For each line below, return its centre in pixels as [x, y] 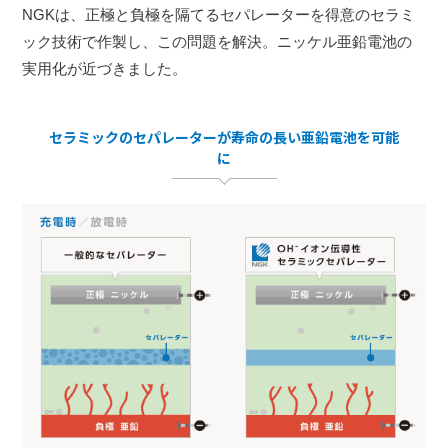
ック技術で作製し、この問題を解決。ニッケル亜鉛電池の [217, 41]
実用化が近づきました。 [105, 68]
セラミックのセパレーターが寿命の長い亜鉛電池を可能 [224, 136]
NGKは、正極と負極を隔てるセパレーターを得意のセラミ [219, 14]
